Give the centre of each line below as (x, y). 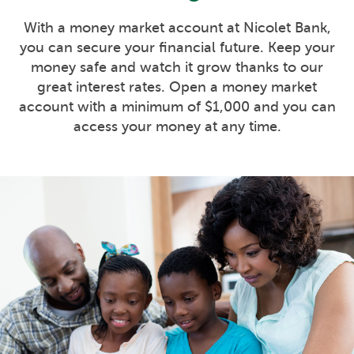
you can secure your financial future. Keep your (177, 47)
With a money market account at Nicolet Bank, (177, 27)
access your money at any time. (177, 126)
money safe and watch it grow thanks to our (177, 67)
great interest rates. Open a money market (177, 87)
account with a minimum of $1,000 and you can (177, 106)
